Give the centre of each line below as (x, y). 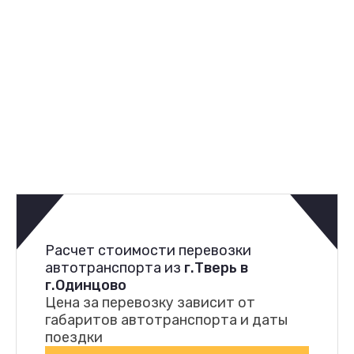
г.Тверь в (216, 267)
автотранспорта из (115, 267)
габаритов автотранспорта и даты (166, 320)
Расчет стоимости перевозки (148, 250)
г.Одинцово (86, 285)
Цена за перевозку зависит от (150, 302)
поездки (74, 337)
